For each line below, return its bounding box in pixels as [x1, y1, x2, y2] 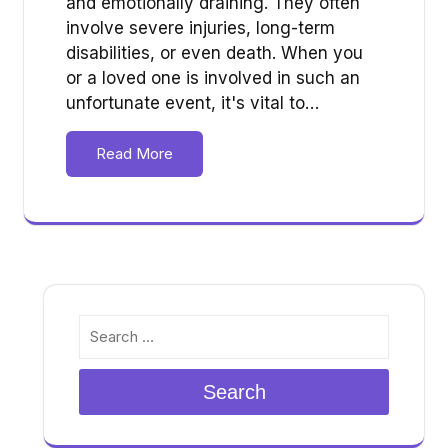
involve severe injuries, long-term [66, 17, 335, 38]
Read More [96, 143, 173, 163]
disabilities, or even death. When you [66, 42, 363, 63]
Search [202, 380, 266, 403]
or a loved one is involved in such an [66, 67, 360, 88]
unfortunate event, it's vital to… [66, 92, 319, 113]
